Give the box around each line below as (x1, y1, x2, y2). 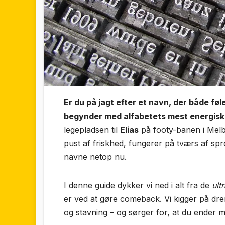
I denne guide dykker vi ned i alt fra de (64, 180, 212, 191)
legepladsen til (64, 125, 120, 135)
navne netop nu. (64, 152, 127, 162)
